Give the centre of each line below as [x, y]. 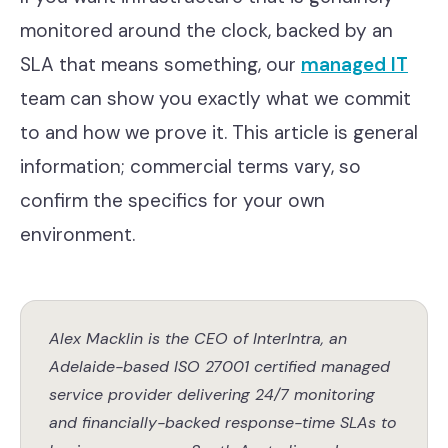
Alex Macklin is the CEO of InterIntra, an [198, 338]
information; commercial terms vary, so [190, 166]
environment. [77, 234]
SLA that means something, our [160, 64]
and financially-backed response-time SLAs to [223, 422]
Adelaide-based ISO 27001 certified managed [219, 366]
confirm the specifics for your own [172, 200]
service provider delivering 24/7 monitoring [212, 394]
